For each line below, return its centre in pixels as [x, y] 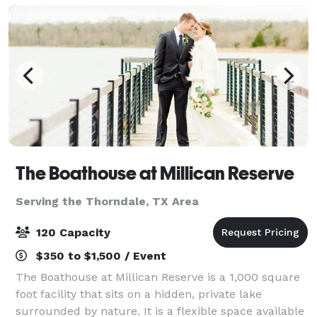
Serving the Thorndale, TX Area [107, 201]
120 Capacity [71, 232]
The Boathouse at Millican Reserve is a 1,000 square [158, 277]
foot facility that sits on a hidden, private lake [139, 294]
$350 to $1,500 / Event [99, 255]
